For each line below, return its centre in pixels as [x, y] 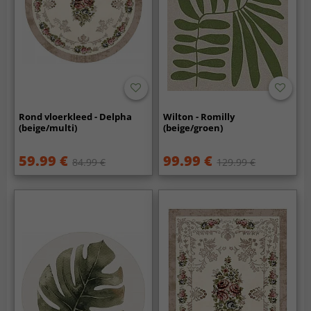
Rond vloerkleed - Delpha [76, 117]
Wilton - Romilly [199, 117]
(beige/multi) [48, 128]
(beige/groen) [193, 128]
